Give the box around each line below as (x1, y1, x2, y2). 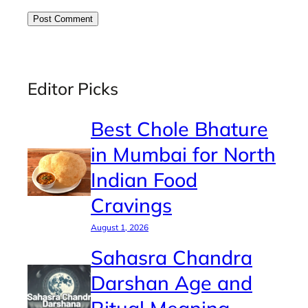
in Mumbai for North (91, 141, 276, 166)
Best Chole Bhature (91, 115, 268, 141)
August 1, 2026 (91, 221, 148, 232)
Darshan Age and (91, 269, 252, 295)
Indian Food (91, 166, 197, 192)
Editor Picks (27, 78, 118, 100)
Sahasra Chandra (91, 244, 252, 269)
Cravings (91, 192, 172, 217)
